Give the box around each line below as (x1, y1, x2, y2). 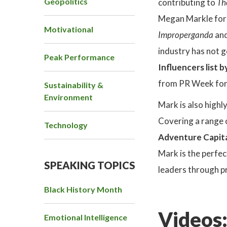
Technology (44, 120, 88, 130)
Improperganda (158, 29, 213, 41)
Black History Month (44, 184, 122, 195)
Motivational (44, 24, 93, 34)
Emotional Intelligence (44, 212, 127, 222)
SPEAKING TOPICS (44, 159, 135, 172)
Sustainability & (44, 80, 103, 90)
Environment (44, 92, 93, 102)
